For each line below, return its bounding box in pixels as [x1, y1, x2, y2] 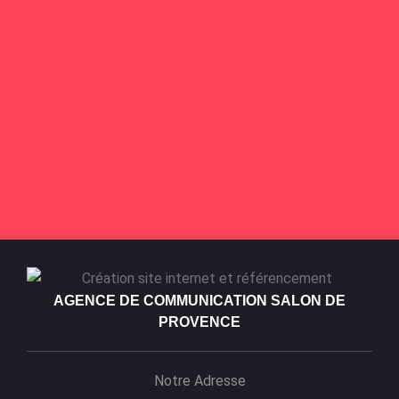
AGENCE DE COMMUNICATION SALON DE [53, 293, 346, 309]
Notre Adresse [153, 372, 246, 390]
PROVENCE [159, 314, 240, 330]
